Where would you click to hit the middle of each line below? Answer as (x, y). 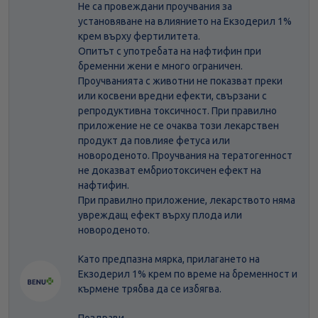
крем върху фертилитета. (139, 37)
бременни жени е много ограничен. (160, 66)
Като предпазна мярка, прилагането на (169, 259)
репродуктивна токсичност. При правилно (177, 111)
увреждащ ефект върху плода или (160, 215)
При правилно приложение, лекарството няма (187, 201)
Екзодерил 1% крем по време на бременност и (188, 274)
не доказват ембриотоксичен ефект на (170, 171)
